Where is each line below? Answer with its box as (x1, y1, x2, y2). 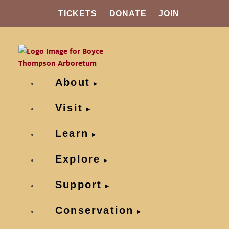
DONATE (109, 9, 147, 18)
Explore (55, 153, 101, 165)
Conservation (55, 204, 134, 216)
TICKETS (58, 9, 97, 18)
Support (55, 179, 102, 190)
